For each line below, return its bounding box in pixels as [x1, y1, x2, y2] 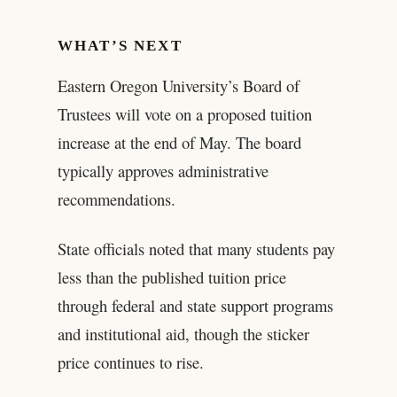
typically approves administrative [57, 159, 269, 182]
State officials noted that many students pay [57, 237, 335, 260]
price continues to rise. [57, 350, 204, 373]
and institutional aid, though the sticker [57, 322, 309, 345]
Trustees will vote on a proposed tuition [57, 102, 312, 125]
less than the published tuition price [57, 265, 286, 288]
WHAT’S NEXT [57, 37, 183, 55]
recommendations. [57, 187, 175, 210]
